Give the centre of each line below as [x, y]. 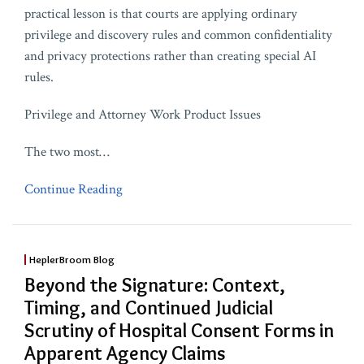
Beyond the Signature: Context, [155, 285]
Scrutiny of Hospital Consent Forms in [179, 331]
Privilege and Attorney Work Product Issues [143, 115]
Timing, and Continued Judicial [149, 308]
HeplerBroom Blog [71, 260]
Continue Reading [74, 190]
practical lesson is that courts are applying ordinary [161, 14]
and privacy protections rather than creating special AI [170, 56]
